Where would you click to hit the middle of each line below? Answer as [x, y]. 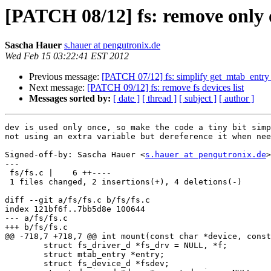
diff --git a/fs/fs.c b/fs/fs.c [77, 200]
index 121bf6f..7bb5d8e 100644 [75, 209]
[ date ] [126, 99]
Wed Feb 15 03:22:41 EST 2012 [67, 56]
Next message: [58, 88]
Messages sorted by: [70, 99]
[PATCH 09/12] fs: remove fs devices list [165, 88]
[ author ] [237, 99]
